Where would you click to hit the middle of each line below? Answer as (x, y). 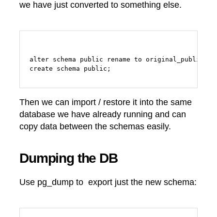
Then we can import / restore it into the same (106, 102)
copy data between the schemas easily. (95, 126)
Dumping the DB (69, 158)
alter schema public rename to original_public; (119, 60)
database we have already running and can (103, 114)
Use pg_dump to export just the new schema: (108, 182)
